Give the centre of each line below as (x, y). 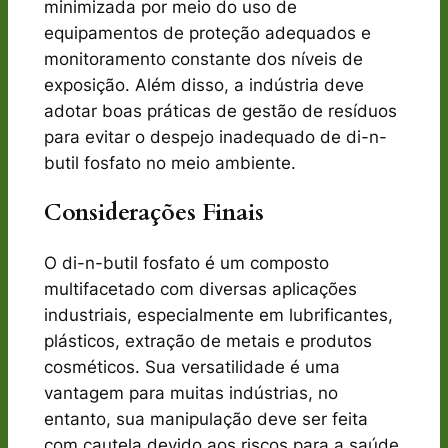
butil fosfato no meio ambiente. (169, 163)
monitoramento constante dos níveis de (203, 59)
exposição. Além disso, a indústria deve (203, 85)
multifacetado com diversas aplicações (200, 288)
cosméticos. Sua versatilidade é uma (191, 366)
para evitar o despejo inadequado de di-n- (215, 137)
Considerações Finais (153, 213)
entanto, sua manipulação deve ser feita (205, 418)
